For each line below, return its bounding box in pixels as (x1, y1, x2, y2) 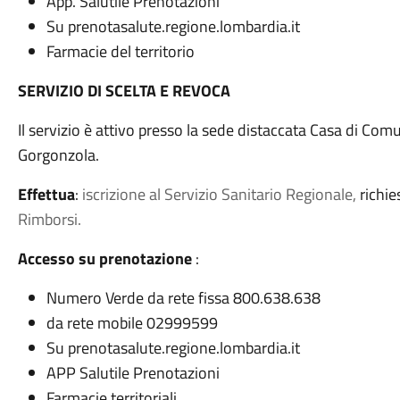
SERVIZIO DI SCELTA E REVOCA (17, 79, 230, 103)
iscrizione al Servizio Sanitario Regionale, (81, 182, 356, 206)
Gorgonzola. (17, 143, 103, 167)
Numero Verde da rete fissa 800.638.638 (46, 286, 321, 310)
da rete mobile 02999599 (46, 311, 218, 335)
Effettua (17, 182, 75, 206)
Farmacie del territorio (46, 39, 195, 63)
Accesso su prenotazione (17, 246, 192, 271)
